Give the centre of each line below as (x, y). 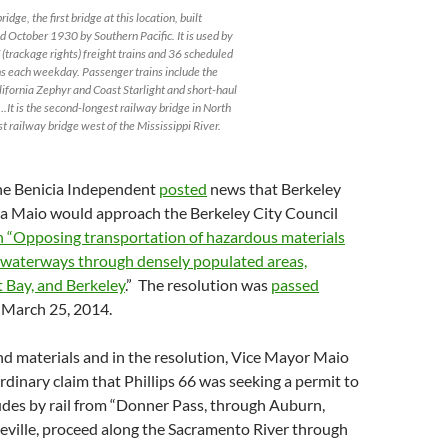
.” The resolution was (198, 284)
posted (183, 188)
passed (295, 284)
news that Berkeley (274, 188)
